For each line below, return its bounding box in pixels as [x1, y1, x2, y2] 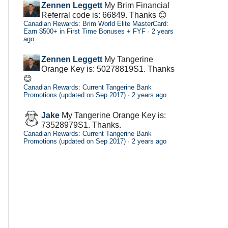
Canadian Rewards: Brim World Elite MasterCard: [23, 19, 168, 27]
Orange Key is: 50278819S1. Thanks [41, 64, 175, 73]
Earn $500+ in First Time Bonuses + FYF [23, 27, 146, 35]
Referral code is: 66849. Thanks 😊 [41, 10, 167, 19]
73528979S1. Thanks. [41, 120, 121, 129]
